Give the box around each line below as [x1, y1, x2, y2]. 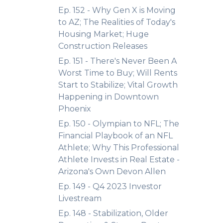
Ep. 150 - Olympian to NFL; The [58, 119, 179, 128]
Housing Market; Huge [58, 29, 149, 39]
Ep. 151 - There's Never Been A [58, 56, 177, 66]
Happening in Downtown [58, 92, 159, 102]
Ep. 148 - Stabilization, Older [58, 209, 168, 218]
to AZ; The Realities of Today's [58, 17, 175, 27]
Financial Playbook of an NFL [58, 131, 173, 140]
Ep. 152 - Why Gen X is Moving [58, 5, 176, 15]
